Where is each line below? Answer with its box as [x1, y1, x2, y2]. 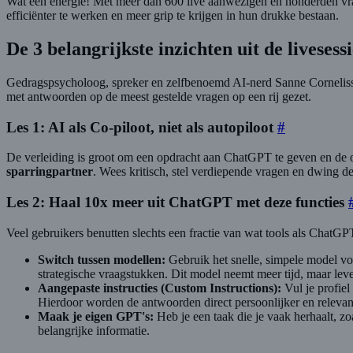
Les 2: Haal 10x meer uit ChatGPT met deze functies [6, 194, 344, 211]
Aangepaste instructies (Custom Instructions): [38, 281, 281, 295]
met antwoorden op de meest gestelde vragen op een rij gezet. [6, 89, 311, 103]
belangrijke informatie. [38, 323, 150, 337]
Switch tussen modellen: [38, 252, 165, 266]
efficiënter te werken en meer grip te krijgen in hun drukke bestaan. [6, 9, 339, 23]
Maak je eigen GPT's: [38, 309, 154, 323]
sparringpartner [6, 165, 93, 179]
